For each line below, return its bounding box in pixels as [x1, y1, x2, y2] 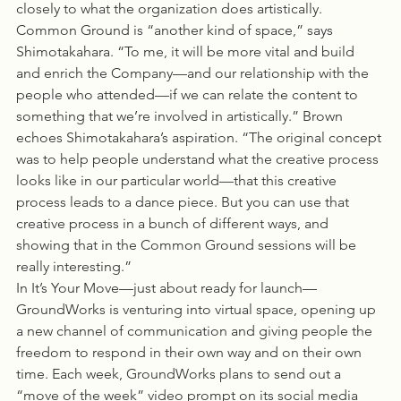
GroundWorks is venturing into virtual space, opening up [16, 301, 380, 318]
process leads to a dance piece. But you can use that [16, 193, 353, 210]
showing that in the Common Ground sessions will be [16, 236, 360, 253]
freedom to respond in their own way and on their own [16, 344, 365, 361]
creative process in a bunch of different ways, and [16, 215, 332, 232]
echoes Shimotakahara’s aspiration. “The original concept [16, 129, 385, 146]
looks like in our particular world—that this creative [16, 172, 340, 189]
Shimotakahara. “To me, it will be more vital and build [16, 43, 358, 60]
